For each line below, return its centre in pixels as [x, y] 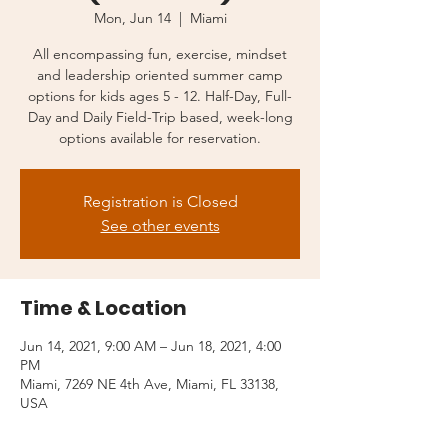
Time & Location [103, 308]
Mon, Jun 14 [132, 18]
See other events [160, 226]
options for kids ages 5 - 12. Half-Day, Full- [160, 96]
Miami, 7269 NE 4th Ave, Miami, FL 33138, [149, 384]
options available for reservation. [160, 138]
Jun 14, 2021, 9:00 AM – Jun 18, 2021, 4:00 [150, 346]
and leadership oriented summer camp [160, 75]
